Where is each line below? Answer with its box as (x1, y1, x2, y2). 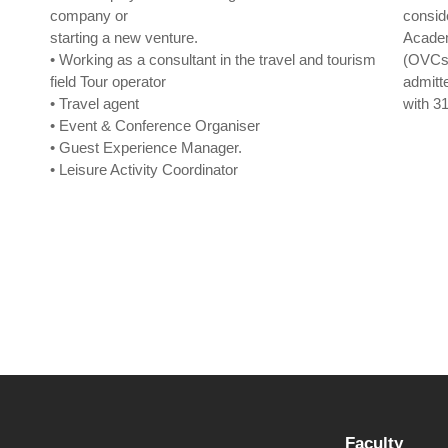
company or (50, 7, 128, 24)
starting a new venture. (50, 29, 198, 46)
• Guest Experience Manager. (50, 139, 242, 156)
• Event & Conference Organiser (50, 117, 260, 134)
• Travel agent (50, 95, 139, 112)
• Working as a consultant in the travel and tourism (50, 51, 376, 68)
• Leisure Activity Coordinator (50, 161, 238, 178)
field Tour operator (50, 73, 166, 90)
